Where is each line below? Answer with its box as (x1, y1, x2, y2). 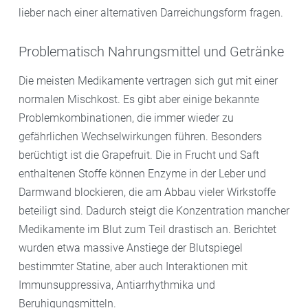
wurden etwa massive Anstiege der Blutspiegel (19, 241, 243, 254)
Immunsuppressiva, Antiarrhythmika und (19, 278, 215, 291)
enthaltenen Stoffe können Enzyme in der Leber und (19, 167, 266, 180)
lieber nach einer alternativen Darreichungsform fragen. (19, 6, 283, 20)
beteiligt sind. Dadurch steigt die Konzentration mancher (19, 204, 289, 217)
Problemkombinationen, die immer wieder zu (19, 111, 234, 124)
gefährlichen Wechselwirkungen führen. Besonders (19, 130, 262, 143)
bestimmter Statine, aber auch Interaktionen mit (19, 260, 247, 273)
